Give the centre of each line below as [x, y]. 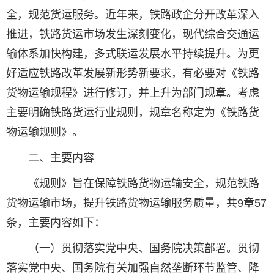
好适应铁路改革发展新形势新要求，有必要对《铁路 [133, 73]
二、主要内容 [61, 158]
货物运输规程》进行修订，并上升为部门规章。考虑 [133, 93]
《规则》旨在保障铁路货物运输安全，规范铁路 [144, 183]
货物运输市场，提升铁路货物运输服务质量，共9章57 [136, 203]
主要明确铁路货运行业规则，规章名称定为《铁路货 [133, 113]
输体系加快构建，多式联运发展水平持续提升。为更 [133, 54]
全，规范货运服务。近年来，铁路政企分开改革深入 [133, 15]
